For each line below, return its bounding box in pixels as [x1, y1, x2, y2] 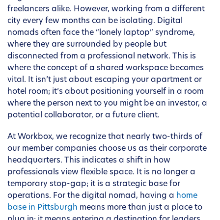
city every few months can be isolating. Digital [7, 17, 183, 26]
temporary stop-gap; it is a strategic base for [7, 180, 180, 189]
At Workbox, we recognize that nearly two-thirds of [7, 133, 202, 141]
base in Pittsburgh [7, 204, 78, 212]
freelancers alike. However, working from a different [7, 5, 205, 14]
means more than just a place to [78, 204, 202, 212]
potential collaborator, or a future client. [7, 111, 160, 120]
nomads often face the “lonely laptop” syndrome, [7, 29, 195, 37]
